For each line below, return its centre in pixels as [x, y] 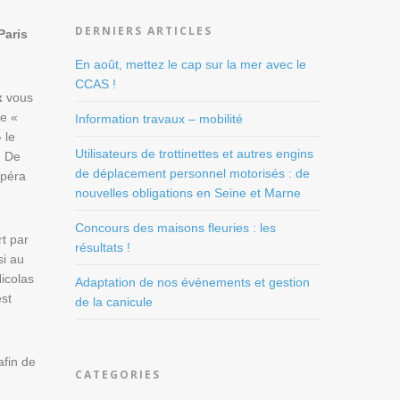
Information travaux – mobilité [159, 118]
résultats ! [103, 247]
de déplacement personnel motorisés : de [193, 173]
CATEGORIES [118, 374]
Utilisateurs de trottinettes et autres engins [195, 153]
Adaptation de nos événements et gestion [193, 282]
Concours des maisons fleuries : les [176, 227]
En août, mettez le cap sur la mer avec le [191, 64]
